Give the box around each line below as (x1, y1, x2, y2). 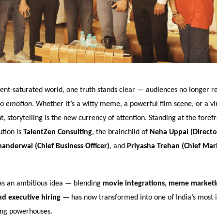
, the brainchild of (92, 128, 150, 137)
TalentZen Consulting (23, 128, 92, 137)
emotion (6, 100, 32, 108)
